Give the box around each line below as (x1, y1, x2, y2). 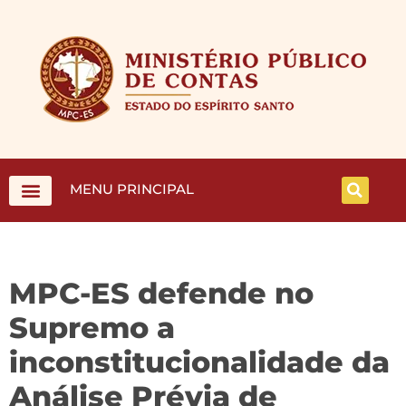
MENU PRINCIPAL (70, 180, 195, 198)
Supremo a (9, 310, 175, 345)
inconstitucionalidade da (9, 344, 390, 380)
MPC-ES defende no (9, 275, 314, 311)
